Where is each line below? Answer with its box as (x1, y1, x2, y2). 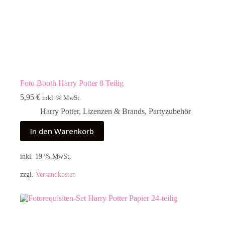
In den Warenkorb (30, 126, 94, 137)
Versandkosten (36, 170, 76, 178)
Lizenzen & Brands (83, 107, 145, 116)
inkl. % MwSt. (42, 94, 81, 102)
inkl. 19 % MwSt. (20, 152, 71, 160)
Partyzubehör (149, 107, 191, 116)
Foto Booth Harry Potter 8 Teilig (20, 79, 124, 88)
